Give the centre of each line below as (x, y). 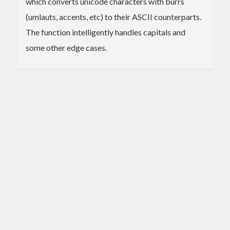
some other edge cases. (66, 47)
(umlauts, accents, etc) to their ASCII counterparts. (113, 16)
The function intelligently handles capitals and (106, 32)
